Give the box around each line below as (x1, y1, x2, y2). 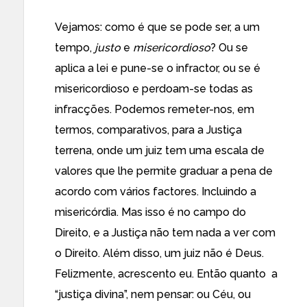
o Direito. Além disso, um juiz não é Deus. (55, 247, 264, 260)
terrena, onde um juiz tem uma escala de (55, 144, 265, 157)
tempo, (55, 41, 95, 54)
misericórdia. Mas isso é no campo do (55, 206, 246, 219)
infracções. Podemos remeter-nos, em (55, 103, 254, 116)
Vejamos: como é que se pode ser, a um (55, 21, 260, 34)
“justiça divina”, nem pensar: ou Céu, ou (55, 288, 251, 301)
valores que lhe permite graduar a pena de (55, 164, 273, 177)
